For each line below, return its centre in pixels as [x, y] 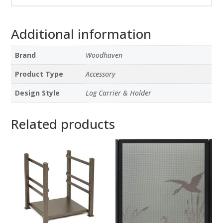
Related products [63, 124]
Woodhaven [104, 55]
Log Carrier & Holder [119, 93]
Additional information [81, 34]
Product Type [39, 74]
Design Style [38, 93]
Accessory [101, 74]
